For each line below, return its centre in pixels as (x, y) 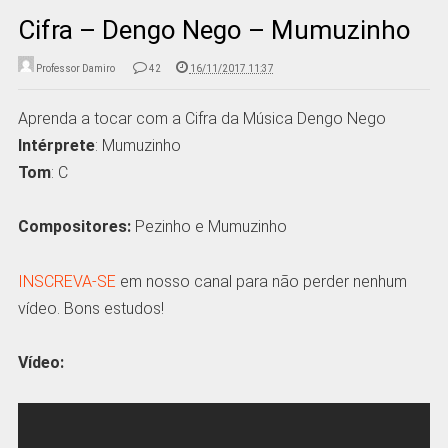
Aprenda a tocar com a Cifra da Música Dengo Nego (201, 119)
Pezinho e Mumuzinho (208, 227)
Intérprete (56, 146)
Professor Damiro (75, 69)
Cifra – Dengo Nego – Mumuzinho (214, 30)
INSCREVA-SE (66, 281)
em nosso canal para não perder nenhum (261, 281)
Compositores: (74, 227)
